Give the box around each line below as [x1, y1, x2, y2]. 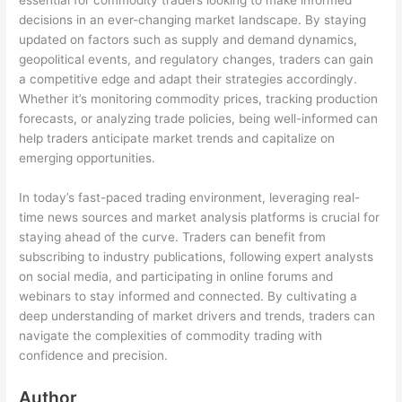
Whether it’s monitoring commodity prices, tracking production [19, 92, 379, 107]
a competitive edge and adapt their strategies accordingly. [19, 72, 358, 87]
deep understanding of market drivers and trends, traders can [19, 309, 376, 324]
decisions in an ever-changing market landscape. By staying [19, 13, 367, 28]
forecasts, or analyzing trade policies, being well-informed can [19, 111, 379, 127]
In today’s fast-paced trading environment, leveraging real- [19, 190, 361, 205]
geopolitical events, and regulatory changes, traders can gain [19, 52, 374, 67]
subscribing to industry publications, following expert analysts [19, 249, 374, 265]
